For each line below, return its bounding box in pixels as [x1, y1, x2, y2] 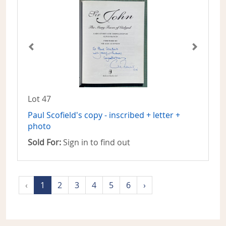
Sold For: [28, 137, 61, 148]
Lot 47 [28, 93, 51, 105]
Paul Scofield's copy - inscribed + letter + [28, 109, 180, 121]
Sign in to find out [61, 137, 130, 148]
